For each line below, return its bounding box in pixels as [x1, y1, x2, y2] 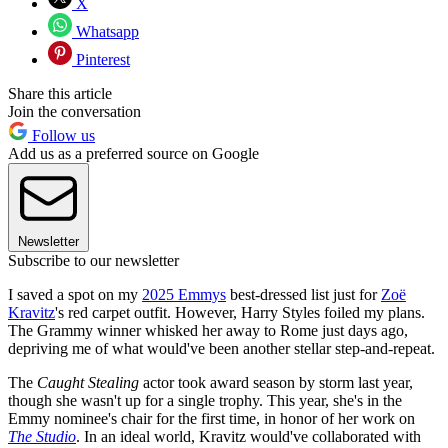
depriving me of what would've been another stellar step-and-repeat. [8, 340, 435, 358]
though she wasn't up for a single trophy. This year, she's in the [8, 392, 402, 410]
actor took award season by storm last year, [143, 374, 413, 392]
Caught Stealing [37, 374, 143, 392]
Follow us [28, 127, 95, 145]
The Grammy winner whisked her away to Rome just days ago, [8, 322, 408, 340]
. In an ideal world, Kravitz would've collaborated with [76, 428, 421, 446]
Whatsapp [72, 23, 139, 41]
